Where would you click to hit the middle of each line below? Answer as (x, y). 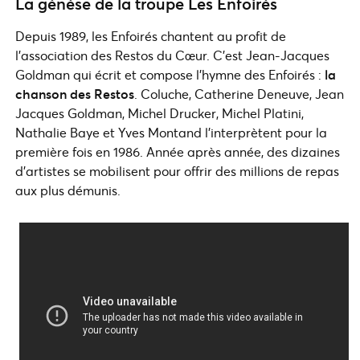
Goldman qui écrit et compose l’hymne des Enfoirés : (170, 74)
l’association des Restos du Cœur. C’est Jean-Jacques (172, 55)
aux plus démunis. (68, 190)
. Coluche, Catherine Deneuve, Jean (239, 94)
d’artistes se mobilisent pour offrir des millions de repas (177, 171)
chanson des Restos (75, 94)
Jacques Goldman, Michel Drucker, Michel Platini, (160, 113)
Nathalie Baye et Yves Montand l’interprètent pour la (171, 132)
